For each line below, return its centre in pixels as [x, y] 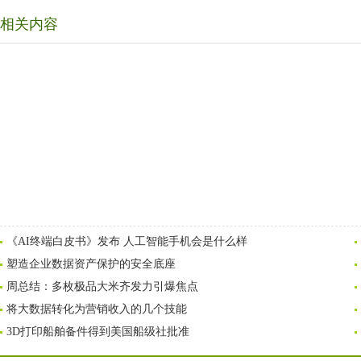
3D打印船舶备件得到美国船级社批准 [98, 332]
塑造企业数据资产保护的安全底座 [91, 264]
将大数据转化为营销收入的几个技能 [97, 309]
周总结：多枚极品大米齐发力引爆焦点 [102, 286]
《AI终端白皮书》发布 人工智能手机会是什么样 [127, 241]
